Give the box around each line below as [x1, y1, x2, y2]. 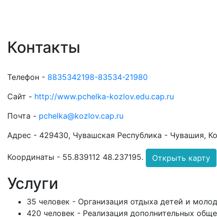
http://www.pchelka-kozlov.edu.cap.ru [34, 92, 174, 101]
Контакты [7, 38, 80, 57]
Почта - [7, 111, 39, 121]
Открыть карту [152, 153, 210, 163]
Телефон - [7, 72, 47, 82]
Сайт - [7, 92, 34, 101]
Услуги [7, 174, 58, 193]
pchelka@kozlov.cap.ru [39, 111, 124, 121]
